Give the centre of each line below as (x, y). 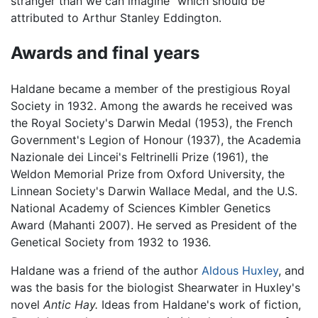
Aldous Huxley (240, 270)
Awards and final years (105, 53)
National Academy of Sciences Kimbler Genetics (141, 208)
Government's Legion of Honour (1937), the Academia (156, 139)
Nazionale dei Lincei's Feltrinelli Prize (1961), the (139, 157)
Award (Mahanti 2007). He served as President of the (154, 225)
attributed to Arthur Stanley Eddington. (116, 18)
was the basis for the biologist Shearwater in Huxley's (155, 287)
